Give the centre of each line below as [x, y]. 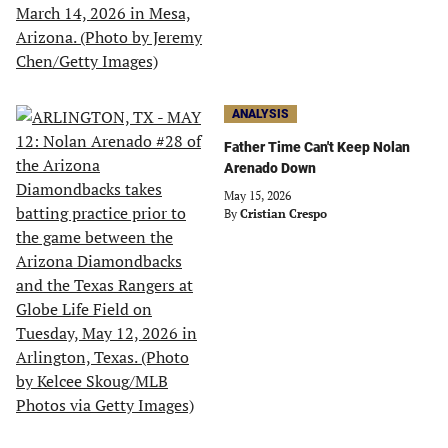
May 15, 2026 [257, 195]
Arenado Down [270, 168]
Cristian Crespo [283, 213]
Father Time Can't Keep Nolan [317, 147]
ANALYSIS [260, 114]
